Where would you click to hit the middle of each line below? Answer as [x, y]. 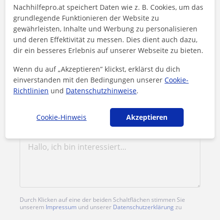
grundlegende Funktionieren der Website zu [86, 18]
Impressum [61, 207]
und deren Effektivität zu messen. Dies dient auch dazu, [106, 39]
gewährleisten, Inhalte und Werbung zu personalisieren [106, 28]
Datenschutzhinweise [101, 90]
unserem [33, 207]
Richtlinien [31, 90]
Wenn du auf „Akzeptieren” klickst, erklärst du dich [97, 69]
